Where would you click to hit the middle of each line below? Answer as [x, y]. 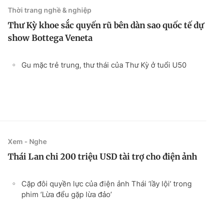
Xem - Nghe [27, 141]
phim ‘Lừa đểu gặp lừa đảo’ [67, 194]
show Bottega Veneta [50, 38]
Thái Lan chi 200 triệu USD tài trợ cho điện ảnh [102, 156]
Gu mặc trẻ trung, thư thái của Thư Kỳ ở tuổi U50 [104, 65]
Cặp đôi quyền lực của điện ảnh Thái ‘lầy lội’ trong [107, 183]
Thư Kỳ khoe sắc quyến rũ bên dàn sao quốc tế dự [106, 25]
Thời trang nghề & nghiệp [50, 10]
